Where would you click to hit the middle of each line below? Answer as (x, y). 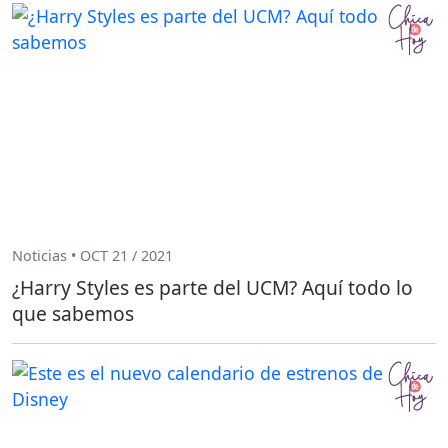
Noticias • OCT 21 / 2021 (92, 256)
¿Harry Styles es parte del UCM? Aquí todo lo (212, 287)
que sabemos (73, 313)
